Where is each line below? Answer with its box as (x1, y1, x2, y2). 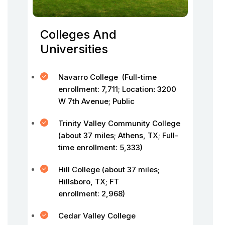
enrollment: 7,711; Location (58, 84, 153, 94)
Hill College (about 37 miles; (58, 165, 160, 174)
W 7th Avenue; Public (58, 96, 135, 106)
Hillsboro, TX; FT (58, 177, 119, 186)
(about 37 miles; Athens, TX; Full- (58, 131, 178, 140)
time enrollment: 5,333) (58, 143, 143, 152)
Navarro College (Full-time (58, 72, 157, 82)
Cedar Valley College (58, 211, 136, 220)
